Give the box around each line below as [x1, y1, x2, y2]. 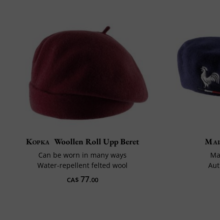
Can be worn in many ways [38, 150, 127, 160]
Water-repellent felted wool [37, 161, 128, 170]
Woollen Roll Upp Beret [54, 136, 139, 147]
